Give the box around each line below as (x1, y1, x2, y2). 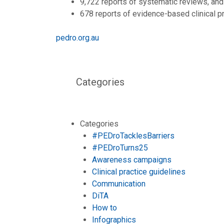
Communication (92, 178, 145, 188)
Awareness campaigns (92, 154, 171, 164)
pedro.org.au (56, 32, 99, 42)
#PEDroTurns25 (92, 142, 148, 152)
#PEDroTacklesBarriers (92, 130, 174, 140)
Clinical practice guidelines (92, 166, 185, 176)
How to (92, 202, 117, 212)
